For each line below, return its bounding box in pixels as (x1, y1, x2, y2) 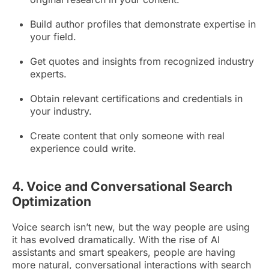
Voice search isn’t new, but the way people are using (12, 221, 250, 234)
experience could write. (30, 142, 136, 155)
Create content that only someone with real (30, 130, 225, 142)
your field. (30, 31, 76, 43)
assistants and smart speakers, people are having (12, 246, 235, 259)
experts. (30, 68, 67, 80)
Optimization (12, 194, 91, 210)
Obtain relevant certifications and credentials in (30, 92, 243, 105)
